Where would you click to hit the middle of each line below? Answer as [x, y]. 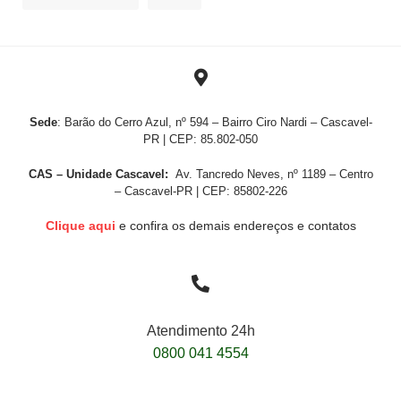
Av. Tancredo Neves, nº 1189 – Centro [272, 175]
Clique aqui [80, 226]
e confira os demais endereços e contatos [237, 226]
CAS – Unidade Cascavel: [100, 175]
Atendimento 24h [200, 331]
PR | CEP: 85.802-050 [200, 140]
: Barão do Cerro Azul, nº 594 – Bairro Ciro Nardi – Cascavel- [214, 123]
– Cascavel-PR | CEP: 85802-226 [200, 192]
